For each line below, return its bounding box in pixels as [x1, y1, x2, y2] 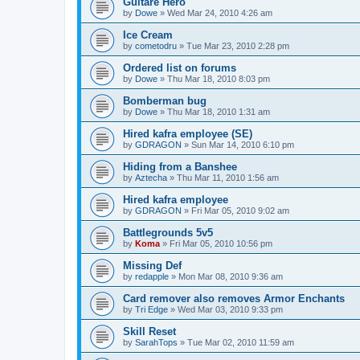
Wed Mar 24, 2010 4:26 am [167, 7, 272, 18]
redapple [135, 271, 169, 281]
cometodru [135, 40, 177, 51]
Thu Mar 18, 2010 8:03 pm [167, 73, 270, 84]
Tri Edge [135, 304, 168, 314]
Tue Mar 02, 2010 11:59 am [187, 337, 294, 347]
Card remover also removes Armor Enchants [123, 292, 345, 305]
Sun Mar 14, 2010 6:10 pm [191, 139, 294, 149]
